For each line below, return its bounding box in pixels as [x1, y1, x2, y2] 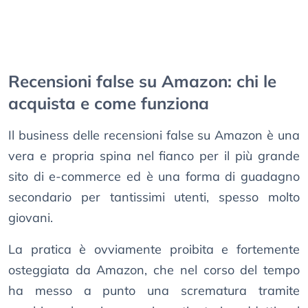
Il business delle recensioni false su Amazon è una [8, 127, 300, 144]
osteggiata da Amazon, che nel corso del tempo [8, 262, 300, 278]
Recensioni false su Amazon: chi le [8, 71, 276, 92]
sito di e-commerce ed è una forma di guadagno [8, 168, 300, 185]
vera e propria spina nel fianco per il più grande [8, 148, 300, 164]
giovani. [8, 210, 53, 226]
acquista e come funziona [8, 93, 209, 114]
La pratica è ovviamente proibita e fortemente [8, 241, 300, 258]
